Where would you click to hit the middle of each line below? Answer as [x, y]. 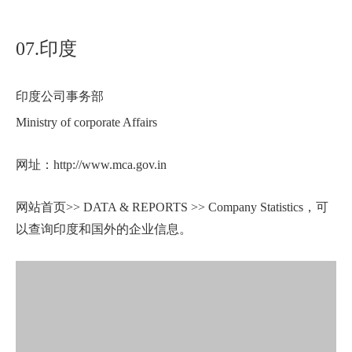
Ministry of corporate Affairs [88, 123]
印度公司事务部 [61, 97]
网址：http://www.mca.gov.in [93, 165]
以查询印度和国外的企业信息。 [104, 229]
